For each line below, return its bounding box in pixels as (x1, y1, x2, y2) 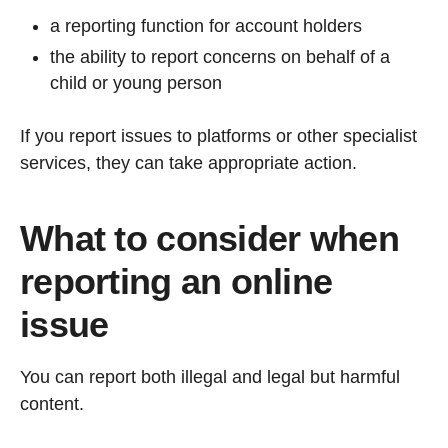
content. (20, 393, 84, 414)
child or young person (50, 72, 222, 93)
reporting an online (20, 260, 333, 302)
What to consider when (20, 217, 399, 259)
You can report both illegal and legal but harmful (20, 366, 400, 387)
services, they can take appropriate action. (20, 152, 357, 173)
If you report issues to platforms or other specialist (20, 125, 417, 146)
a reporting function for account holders (50, 16, 362, 37)
